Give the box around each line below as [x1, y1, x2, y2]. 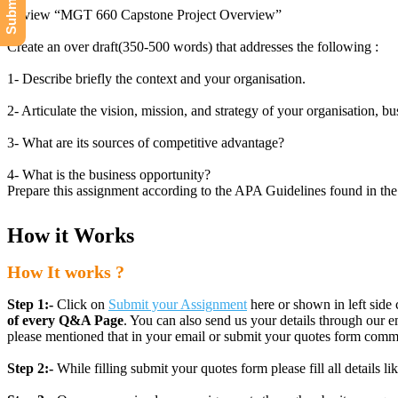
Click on [57, 297, 108, 312]
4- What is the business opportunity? [7, 167, 211, 182]
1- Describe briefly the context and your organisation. [7, 71, 306, 86]
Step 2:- [7, 361, 53, 376]
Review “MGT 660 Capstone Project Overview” [7, 7, 282, 22]
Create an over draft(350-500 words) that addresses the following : [7, 39, 378, 54]
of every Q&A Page [7, 313, 123, 328]
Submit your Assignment [108, 297, 247, 312]
